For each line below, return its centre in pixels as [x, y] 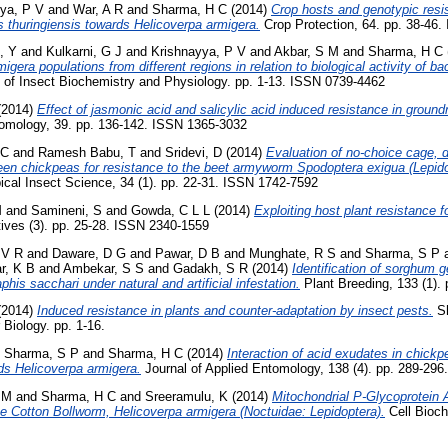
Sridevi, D [193, 153]
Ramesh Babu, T [87, 153]
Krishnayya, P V [198, 52]
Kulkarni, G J [84, 52]
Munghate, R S [292, 253]
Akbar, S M [306, 52]
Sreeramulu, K [186, 397]
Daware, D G [89, 253]
